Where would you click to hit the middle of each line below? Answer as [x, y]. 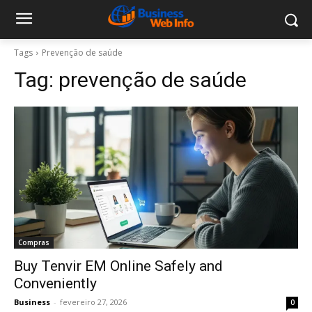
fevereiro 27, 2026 [93, 302]
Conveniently [55, 283]
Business [32, 302]
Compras [34, 242]
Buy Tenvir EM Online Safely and [118, 266]
